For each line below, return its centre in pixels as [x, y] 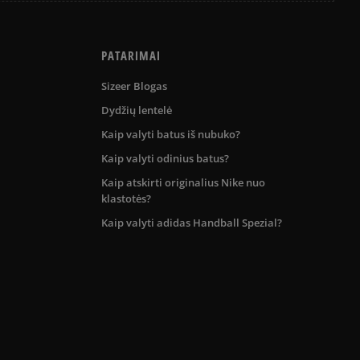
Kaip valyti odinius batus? [165, 158]
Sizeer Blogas [134, 86]
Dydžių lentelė [137, 110]
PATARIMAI [131, 55]
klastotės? [126, 198]
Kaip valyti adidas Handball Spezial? [192, 222]
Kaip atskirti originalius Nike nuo [183, 182]
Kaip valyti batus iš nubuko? [171, 134]
